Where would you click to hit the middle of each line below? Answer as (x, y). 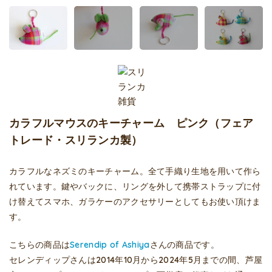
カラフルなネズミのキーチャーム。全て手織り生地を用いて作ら (135, 171)
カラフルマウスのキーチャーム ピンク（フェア (131, 123)
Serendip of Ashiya (110, 244)
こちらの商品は (40, 244)
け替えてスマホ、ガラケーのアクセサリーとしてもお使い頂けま (135, 201)
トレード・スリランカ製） (76, 140)
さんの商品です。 (184, 244)
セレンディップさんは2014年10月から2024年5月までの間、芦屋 (136, 260)
